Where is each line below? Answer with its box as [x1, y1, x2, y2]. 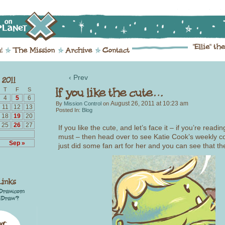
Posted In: [56, 106, 82, 113]
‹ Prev [69, 73, 88, 81]
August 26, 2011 [110, 99, 155, 107]
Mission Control [64, 100, 101, 106]
